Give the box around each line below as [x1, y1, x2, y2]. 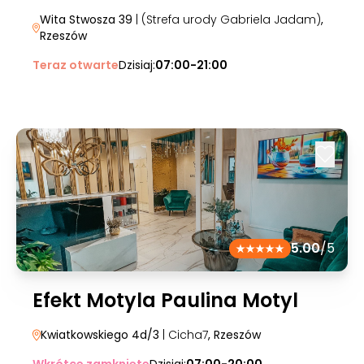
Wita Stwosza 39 [39, 11, 132, 28]
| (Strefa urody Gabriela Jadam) [132, 11, 321, 28]
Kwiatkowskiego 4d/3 [41, 327, 159, 343]
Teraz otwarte [32, 57, 119, 73]
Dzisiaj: [119, 57, 155, 73]
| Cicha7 [159, 327, 208, 343]
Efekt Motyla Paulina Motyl [32, 287, 298, 314]
